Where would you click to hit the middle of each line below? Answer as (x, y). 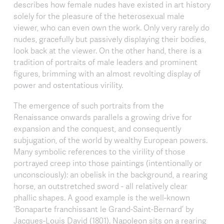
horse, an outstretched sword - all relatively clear (100, 186)
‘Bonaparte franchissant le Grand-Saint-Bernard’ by (103, 209)
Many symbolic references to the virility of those (99, 151)
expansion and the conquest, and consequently (97, 128)
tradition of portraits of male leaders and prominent (105, 62)
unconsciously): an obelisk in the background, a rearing (110, 174)
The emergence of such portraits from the (89, 105)
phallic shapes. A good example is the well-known (102, 197)
